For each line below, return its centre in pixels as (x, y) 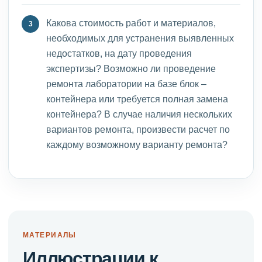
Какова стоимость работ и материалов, (131, 23)
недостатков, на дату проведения (119, 53)
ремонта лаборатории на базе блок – (126, 83)
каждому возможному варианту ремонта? (137, 144)
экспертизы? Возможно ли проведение (131, 68)
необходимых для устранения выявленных (140, 38)
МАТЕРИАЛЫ (50, 235)
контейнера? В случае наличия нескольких (139, 114)
